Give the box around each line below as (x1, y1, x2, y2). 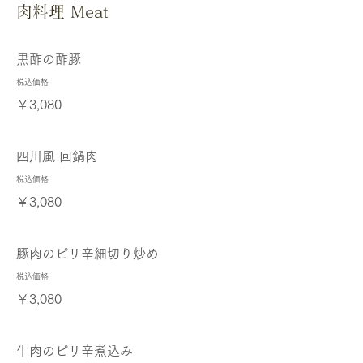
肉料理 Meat (16, 3, 109, 19)
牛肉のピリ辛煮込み (16, 344, 133, 357)
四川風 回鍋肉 (16, 150, 98, 163)
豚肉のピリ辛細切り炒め (16, 247, 159, 260)
